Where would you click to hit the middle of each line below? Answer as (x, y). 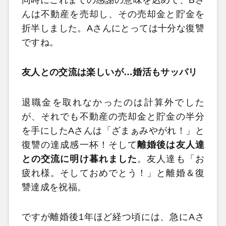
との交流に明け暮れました (79, 159)
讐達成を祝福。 (54, 187)
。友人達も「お (171, 159)
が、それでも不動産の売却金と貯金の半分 (113, 116)
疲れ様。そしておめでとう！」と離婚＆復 (113, 173)
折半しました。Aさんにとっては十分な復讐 (113, 28)
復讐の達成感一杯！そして (79, 145)
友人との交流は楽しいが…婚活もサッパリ (109, 72)
